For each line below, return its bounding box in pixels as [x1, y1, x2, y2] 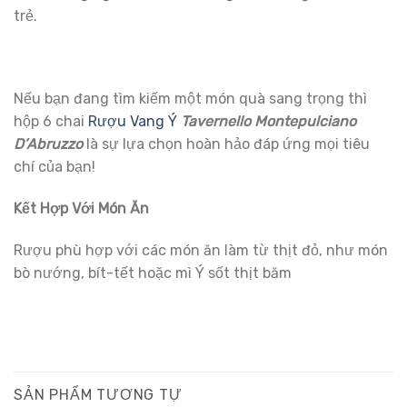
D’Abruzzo [14, 135, 83, 154]
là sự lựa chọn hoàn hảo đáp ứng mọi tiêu [83, 135, 370, 154]
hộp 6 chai [14, 113, 88, 131]
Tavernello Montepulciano [181, 113, 356, 131]
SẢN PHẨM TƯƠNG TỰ [14, 386, 183, 404]
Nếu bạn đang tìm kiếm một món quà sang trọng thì [14, 90, 367, 108]
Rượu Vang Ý [88, 113, 177, 131]
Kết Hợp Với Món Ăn [14, 200, 149, 218]
